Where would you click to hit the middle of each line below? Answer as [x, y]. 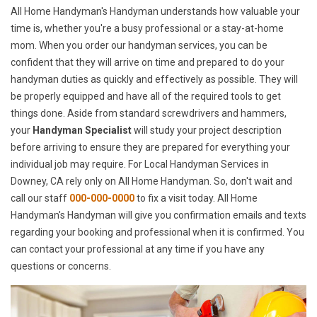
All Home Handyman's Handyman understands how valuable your [155, 12]
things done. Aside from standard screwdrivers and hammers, [149, 114]
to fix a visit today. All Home [196, 198]
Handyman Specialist [81, 131]
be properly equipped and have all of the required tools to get [146, 97]
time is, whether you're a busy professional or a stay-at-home [147, 29]
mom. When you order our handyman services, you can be [139, 46]
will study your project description [207, 131]
